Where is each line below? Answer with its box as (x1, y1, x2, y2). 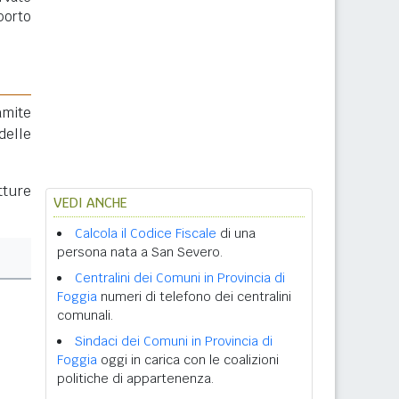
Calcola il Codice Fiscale (75, 225, 216, 241)
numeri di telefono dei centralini (97, 289, 291, 305)
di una (216, 225, 256, 241)
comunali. (57, 307, 113, 323)
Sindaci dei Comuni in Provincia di (75, 333, 273, 349)
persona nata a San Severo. (57, 244, 223, 260)
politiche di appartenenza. (57, 370, 214, 387)
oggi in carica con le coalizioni (97, 352, 279, 368)
